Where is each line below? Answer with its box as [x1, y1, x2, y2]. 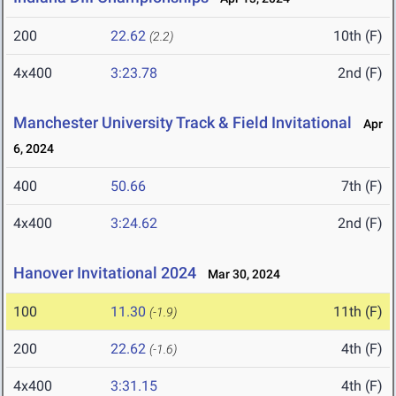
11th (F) [333, 303, 383, 321]
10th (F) [333, 27, 383, 45]
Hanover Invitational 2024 [13, 263, 196, 283]
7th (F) [341, 178, 383, 195]
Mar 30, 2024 [200, 267, 280, 282]
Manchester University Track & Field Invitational [13, 113, 352, 133]
